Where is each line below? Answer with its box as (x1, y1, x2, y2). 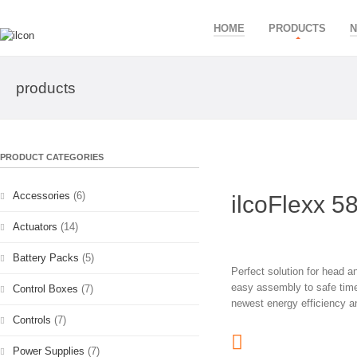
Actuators (13, 221, 57, 233)
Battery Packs (13, 252, 79, 264)
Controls (13, 314, 51, 326)
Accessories (13, 190, 70, 202)
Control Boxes (13, 283, 78, 295)
